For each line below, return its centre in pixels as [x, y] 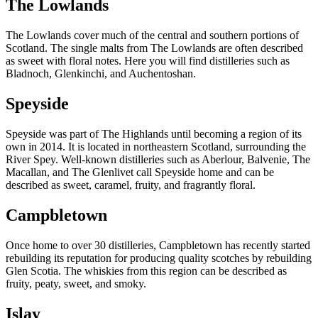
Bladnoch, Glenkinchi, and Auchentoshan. [101, 74]
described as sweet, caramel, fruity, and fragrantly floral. [131, 185]
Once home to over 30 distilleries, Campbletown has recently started [158, 245]
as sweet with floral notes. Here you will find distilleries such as [148, 61]
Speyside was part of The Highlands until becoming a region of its [154, 134]
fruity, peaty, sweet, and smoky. [76, 283]
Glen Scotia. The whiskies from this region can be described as [146, 270]
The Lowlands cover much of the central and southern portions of [152, 35]
